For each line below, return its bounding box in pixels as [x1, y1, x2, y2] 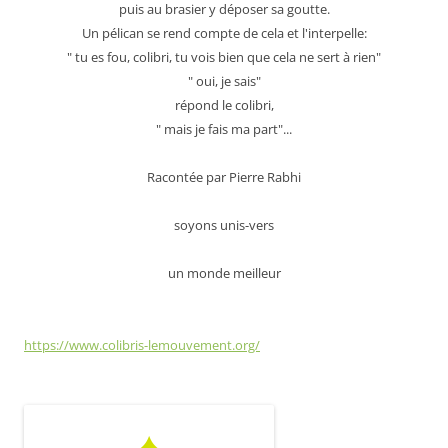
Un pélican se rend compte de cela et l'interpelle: [81, 24, 367, 43]
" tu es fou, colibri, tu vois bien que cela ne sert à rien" [67, 48, 381, 67]
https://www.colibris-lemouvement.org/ [24, 336, 260, 355]
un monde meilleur [167, 264, 281, 283]
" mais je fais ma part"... [156, 120, 292, 139]
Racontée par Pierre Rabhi [147, 168, 301, 187]
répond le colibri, [174, 96, 274, 115]
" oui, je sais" [187, 72, 261, 91]
